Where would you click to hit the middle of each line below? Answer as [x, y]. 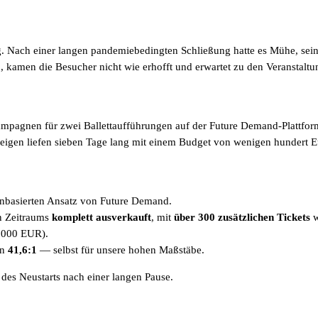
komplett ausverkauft [102, 217]
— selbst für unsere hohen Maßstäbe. [121, 250]
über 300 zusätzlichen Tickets [242, 217]
